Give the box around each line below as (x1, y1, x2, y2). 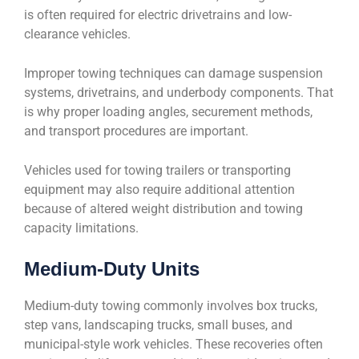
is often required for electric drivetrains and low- (24, 7, 292, 22)
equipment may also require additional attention (24, 182, 295, 197)
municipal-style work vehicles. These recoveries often (24, 337, 323, 352)
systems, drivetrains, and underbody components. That (24, 85, 333, 100)
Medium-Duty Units (24, 258, 200, 280)
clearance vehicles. (24, 26, 131, 42)
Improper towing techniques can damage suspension (24, 66, 323, 81)
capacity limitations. (24, 220, 139, 236)
